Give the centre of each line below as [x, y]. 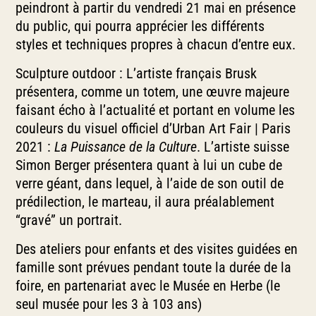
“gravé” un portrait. [69, 220]
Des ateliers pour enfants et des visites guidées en [157, 249]
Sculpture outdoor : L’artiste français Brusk [136, 74]
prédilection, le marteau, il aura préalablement [145, 202]
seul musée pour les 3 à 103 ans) [109, 304]
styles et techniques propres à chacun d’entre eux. [156, 45]
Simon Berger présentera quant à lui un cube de [149, 165]
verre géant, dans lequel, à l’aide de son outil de [150, 184]
